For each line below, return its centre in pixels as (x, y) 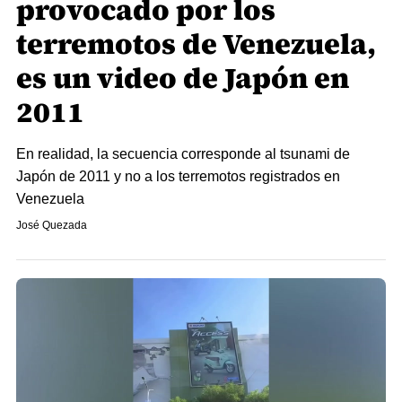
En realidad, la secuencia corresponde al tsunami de (183, 154)
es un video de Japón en (183, 78)
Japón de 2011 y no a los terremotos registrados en (178, 176)
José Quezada (52, 225)
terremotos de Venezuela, (196, 44)
